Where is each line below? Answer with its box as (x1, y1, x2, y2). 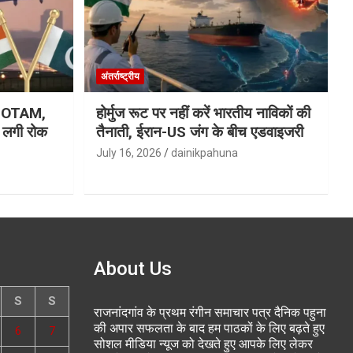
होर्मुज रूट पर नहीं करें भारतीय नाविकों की (95, 104, 310, 123)
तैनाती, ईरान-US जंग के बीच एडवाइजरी (95, 123, 303, 142)
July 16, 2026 (95, 147, 162, 160)
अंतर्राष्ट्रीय (100, 71, 139, 83)
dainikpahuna (170, 147, 238, 160)
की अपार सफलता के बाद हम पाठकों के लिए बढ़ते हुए (93, 321, 325, 336)
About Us (93, 258, 172, 281)
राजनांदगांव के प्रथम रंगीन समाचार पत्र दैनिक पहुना (93, 305, 326, 321)
